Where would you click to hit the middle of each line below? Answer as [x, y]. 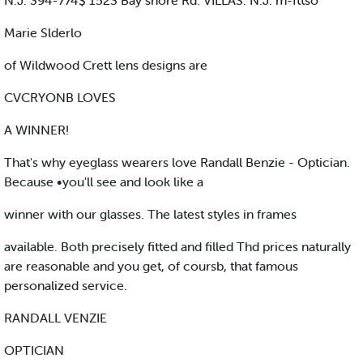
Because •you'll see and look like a [104, 182]
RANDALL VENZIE [56, 318]
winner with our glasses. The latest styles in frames [150, 214]
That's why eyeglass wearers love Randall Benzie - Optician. [177, 162]
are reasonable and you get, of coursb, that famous [151, 266]
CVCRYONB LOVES [60, 98]
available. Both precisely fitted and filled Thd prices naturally [177, 247]
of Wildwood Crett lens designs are [106, 65]
